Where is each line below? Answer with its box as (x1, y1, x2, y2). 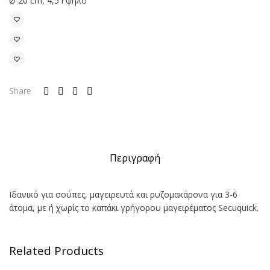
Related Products (9, 242, 104, 259)
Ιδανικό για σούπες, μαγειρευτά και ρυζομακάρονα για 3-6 (9, 188, 237, 200)
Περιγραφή (110, 151, 160, 165)
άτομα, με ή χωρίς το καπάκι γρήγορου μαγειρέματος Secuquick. (9, 201, 259, 213)
